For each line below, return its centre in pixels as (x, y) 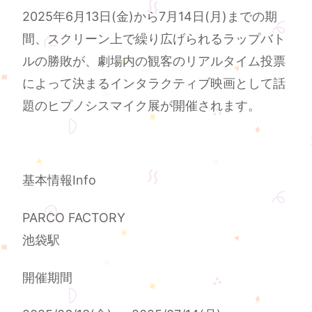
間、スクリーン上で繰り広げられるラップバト (154, 39)
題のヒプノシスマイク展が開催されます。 (142, 106)
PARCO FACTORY (74, 218)
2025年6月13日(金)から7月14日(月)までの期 (150, 17)
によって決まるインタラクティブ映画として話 (154, 84)
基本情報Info (60, 180)
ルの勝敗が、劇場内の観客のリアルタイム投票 (154, 61)
